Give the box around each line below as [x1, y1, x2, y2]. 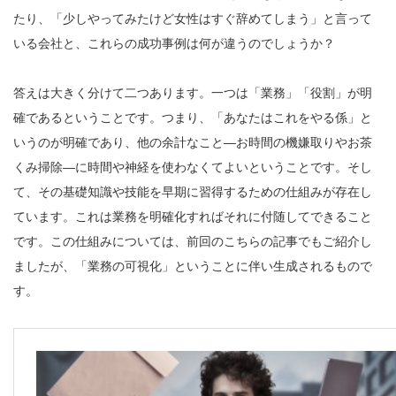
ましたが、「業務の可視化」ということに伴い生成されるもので [13, 258, 372, 273]
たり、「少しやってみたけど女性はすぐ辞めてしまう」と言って [13, 11, 372, 26]
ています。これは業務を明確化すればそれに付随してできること [13, 209, 372, 224]
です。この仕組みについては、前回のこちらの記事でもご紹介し [13, 233, 372, 248]
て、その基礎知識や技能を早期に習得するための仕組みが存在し [13, 184, 372, 199]
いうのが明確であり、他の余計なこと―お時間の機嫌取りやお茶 [13, 134, 372, 149]
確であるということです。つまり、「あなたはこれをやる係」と [13, 110, 372, 125]
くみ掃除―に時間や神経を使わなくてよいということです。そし [13, 159, 372, 174]
